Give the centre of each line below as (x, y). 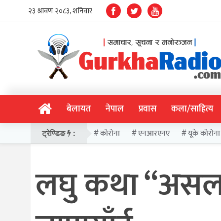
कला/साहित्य (192, 109)
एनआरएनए (154, 133)
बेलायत (79, 109)
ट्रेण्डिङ (55, 133)
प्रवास (147, 109)
